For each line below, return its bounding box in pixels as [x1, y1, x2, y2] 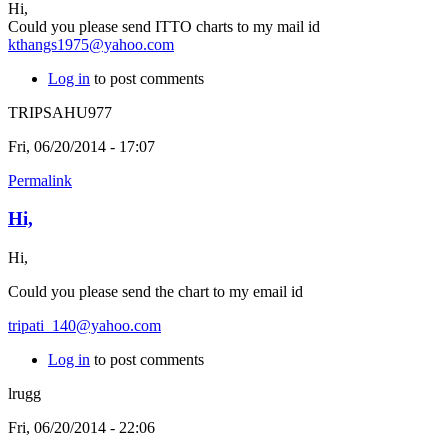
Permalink [8, 171, 72, 189]
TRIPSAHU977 [8, 103, 112, 121]
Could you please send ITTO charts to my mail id [8, 17, 320, 35]
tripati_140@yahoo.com [8, 317, 161, 335]
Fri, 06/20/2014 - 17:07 [8, 137, 155, 155]
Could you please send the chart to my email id [8, 283, 303, 301]
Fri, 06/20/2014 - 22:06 [8, 419, 155, 437]
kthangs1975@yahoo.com [8, 35, 174, 53]
